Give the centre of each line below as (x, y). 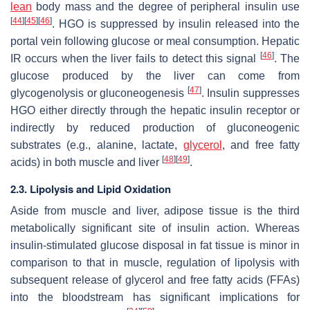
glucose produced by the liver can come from (155, 75)
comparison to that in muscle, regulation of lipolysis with (155, 262)
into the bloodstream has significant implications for (155, 297)
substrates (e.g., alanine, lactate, (97, 145)
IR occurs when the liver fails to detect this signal (135, 58)
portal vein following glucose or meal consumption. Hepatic (155, 41)
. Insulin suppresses (250, 93)
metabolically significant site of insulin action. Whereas (155, 228)
